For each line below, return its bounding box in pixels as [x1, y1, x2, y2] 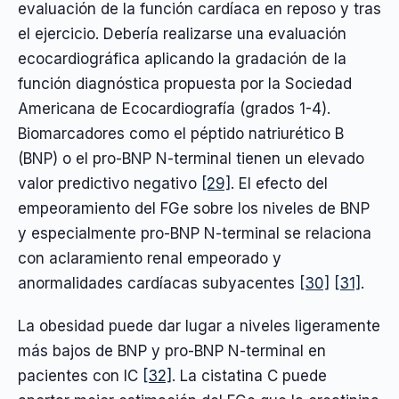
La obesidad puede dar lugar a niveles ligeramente [18, 317, 380, 336]
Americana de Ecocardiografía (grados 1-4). [18, 99, 330, 118]
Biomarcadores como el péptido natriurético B [18, 124, 344, 142]
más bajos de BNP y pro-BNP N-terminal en [18, 342, 326, 361]
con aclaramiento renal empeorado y [18, 248, 281, 267]
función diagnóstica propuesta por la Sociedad [18, 74, 352, 93]
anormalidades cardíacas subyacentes [18, 273, 299, 292]
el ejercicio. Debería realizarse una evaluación [18, 24, 346, 43]
